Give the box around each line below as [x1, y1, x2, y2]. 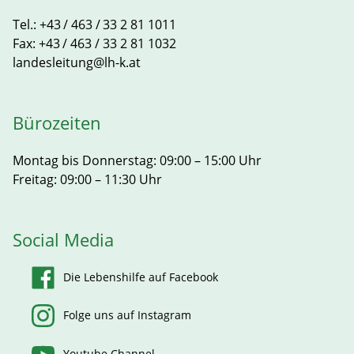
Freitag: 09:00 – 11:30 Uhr [13, 170, 162, 188]
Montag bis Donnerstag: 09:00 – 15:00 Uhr [13, 151, 262, 169]
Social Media [13, 227, 114, 252]
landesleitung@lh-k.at [13, 54, 141, 72]
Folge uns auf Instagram [63, 307, 191, 323]
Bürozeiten [13, 111, 101, 136]
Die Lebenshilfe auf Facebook [63, 269, 218, 284]
